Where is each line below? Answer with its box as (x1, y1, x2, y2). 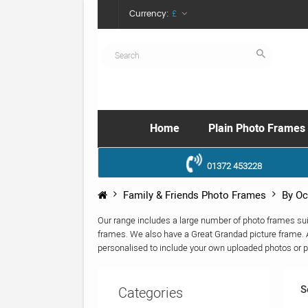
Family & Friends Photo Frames (123, 188, 266, 203)
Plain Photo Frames (208, 120, 305, 137)
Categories (118, 283, 183, 304)
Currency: (129, 8, 169, 21)
